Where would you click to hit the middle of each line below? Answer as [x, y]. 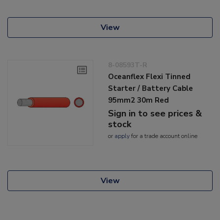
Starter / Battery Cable [151, 89]
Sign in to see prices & [155, 114]
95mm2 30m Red [139, 100]
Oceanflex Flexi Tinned [150, 77]
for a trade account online [164, 136]
